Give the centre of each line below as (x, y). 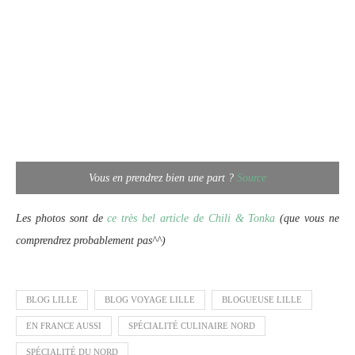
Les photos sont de (62, 218)
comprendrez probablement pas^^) (91, 240)
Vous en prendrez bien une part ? (163, 177)
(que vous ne (307, 218)
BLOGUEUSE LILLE (262, 299)
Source (252, 177)
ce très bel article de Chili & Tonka (191, 218)
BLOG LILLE (52, 299)
